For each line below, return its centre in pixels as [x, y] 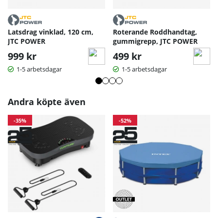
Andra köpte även [47, 101]
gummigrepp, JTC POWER [155, 41]
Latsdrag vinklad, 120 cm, [51, 32]
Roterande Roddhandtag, [155, 32]
